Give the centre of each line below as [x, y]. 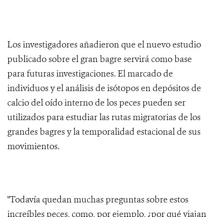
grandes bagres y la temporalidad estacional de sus [104, 132]
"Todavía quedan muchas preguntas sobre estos [98, 200]
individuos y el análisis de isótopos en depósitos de [104, 88]
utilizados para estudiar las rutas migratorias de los [104, 117]
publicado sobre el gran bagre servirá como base [100, 59]
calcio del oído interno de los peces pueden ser [96, 103]
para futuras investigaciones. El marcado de [90, 74]
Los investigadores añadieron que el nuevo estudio [104, 45]
